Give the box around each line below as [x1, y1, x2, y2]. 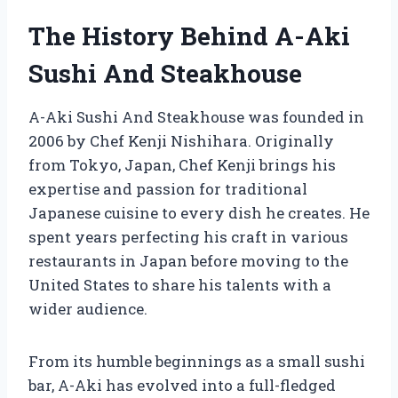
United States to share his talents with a [28, 274, 331, 295]
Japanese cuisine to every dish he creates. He [28, 202, 370, 223]
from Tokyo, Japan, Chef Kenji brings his [28, 154, 336, 175]
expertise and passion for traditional [28, 178, 307, 199]
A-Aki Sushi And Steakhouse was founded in [28, 106, 364, 127]
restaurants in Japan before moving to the [28, 250, 348, 271]
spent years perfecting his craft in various [28, 226, 348, 247]
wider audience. [28, 298, 147, 319]
